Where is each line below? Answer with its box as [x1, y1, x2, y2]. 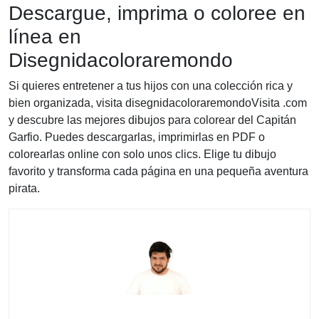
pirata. [9, 182, 40, 195]
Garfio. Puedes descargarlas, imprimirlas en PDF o [9, 131, 265, 144]
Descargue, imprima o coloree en [9, 2, 305, 25]
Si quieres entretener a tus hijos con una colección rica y [9, 80, 293, 93]
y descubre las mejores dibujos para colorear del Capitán [9, 114, 296, 127]
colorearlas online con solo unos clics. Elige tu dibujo [9, 148, 276, 161]
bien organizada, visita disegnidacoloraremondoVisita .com [9, 97, 307, 110]
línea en [9, 26, 81, 48]
